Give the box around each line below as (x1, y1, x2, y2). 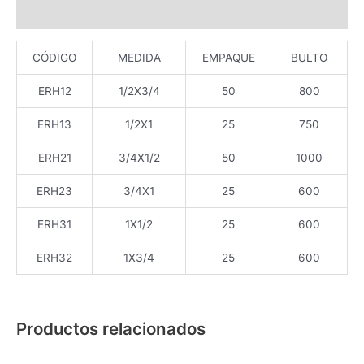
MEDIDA (117, 50, 161, 64)
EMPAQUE (201, 50, 255, 64)
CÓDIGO (32, 50, 76, 64)
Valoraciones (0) (16, 8, 107, 22)
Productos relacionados (16, 318, 206, 340)
